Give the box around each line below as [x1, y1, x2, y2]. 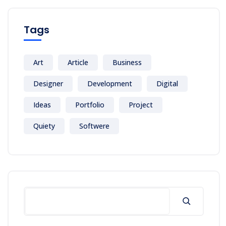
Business [112, 57, 142, 67]
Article [68, 57, 88, 67]
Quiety [33, 121, 55, 131]
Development [87, 78, 132, 88]
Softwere [79, 121, 109, 131]
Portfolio [75, 99, 104, 109]
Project [129, 99, 153, 109]
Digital [156, 78, 178, 88]
